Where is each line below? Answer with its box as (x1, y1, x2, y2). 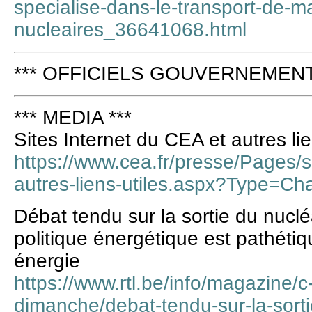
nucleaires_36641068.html (14, 19, 247, 41)
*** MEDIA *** (14, 107, 132, 129)
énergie (14, 250, 80, 272)
